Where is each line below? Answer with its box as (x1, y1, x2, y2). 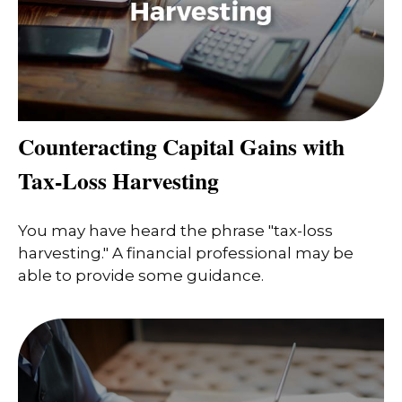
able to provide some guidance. (18, 267, 264, 285)
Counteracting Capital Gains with (18, 128, 345, 163)
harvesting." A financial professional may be (18, 244, 354, 263)
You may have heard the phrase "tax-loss (18, 222, 333, 240)
